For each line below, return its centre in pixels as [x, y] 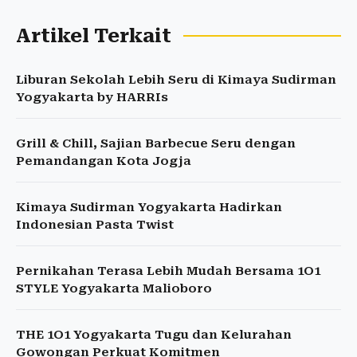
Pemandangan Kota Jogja [104, 161]
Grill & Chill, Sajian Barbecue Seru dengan [156, 144]
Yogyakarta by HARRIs [92, 98]
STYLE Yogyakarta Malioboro [114, 289]
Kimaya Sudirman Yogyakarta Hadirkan [149, 208]
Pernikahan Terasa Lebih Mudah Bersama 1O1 [168, 271]
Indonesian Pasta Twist [95, 225]
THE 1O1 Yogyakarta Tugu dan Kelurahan [154, 335]
